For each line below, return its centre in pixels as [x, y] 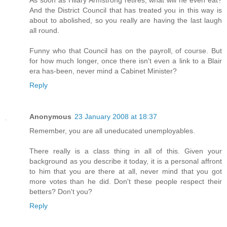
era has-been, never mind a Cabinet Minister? [103, 71]
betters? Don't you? [61, 192]
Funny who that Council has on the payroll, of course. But [126, 51]
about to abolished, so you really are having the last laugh [126, 21]
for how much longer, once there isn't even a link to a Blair [126, 61]
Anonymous [50, 117]
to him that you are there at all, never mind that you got [126, 172]
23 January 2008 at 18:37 [116, 117]
